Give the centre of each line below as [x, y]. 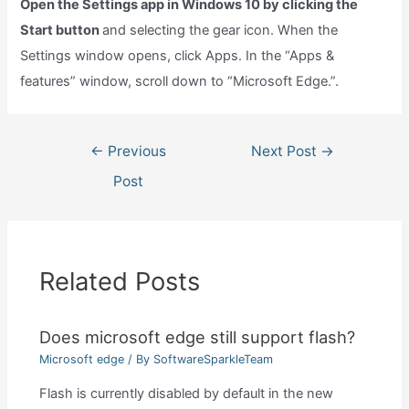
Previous [135, 151]
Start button [62, 30]
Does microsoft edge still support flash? [197, 337]
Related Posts [119, 281]
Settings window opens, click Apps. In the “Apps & [178, 55]
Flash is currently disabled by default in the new [186, 394]
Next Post [286, 151]
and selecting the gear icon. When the [220, 30]
